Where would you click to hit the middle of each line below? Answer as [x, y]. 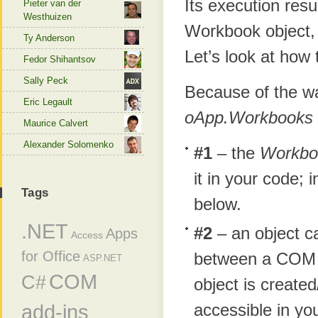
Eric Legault [48, 102]
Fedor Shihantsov [60, 59]
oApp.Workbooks [249, 118]
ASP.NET [103, 258]
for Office [51, 256]
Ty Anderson [49, 38]
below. [218, 204]
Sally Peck [46, 81]
